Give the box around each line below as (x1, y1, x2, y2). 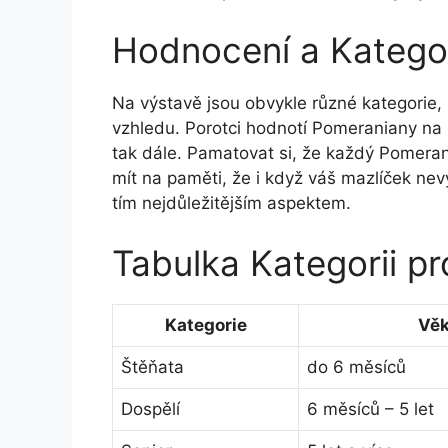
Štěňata (121, 356, 184, 377)
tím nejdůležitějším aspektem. (112, 193, 351, 214)
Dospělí (121, 398, 180, 419)
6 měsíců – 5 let (307, 398, 434, 419)
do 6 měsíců (307, 356, 406, 377)
